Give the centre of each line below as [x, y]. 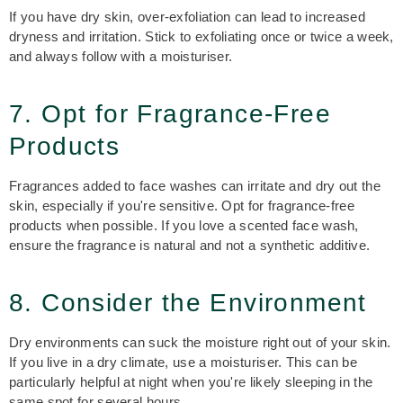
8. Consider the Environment [188, 303]
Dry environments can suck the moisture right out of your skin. [200, 342]
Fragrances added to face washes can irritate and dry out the [195, 186]
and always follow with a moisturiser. [121, 56]
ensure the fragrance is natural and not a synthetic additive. [190, 245]
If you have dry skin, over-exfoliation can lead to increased [187, 17]
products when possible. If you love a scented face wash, [184, 225]
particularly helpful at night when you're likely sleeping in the [191, 382]
